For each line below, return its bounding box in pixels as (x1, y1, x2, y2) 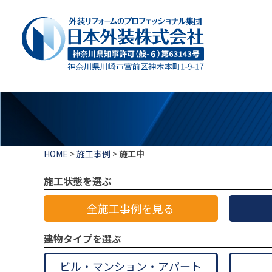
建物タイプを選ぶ (44, 231, 121, 246)
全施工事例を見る (87, 200, 175, 216)
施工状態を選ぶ (44, 174, 112, 189)
